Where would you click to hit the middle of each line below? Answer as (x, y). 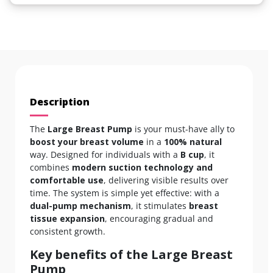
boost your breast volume (87, 142)
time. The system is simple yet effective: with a (125, 193)
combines (51, 168)
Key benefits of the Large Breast (131, 255)
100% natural (193, 142)
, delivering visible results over (166, 180)
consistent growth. (68, 232)
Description (60, 102)
